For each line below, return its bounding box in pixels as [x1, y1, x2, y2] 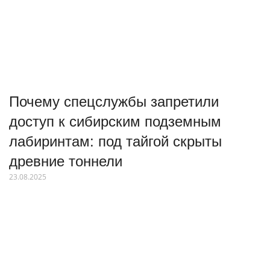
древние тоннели [9, 149, 122, 171]
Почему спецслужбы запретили [9, 89, 219, 111]
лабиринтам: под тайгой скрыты [9, 129, 222, 151]
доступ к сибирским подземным [9, 109, 221, 131]
